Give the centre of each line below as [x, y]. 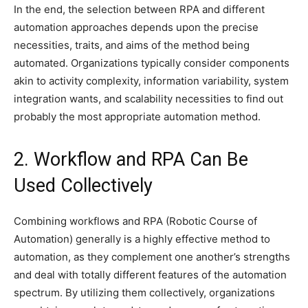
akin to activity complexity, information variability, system [151, 81]
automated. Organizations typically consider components [152, 63]
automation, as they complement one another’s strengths [152, 257]
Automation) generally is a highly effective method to [142, 239]
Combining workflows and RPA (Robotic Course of [135, 221]
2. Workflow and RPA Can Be [131, 160]
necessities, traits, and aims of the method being [132, 45]
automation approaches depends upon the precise [136, 27]
